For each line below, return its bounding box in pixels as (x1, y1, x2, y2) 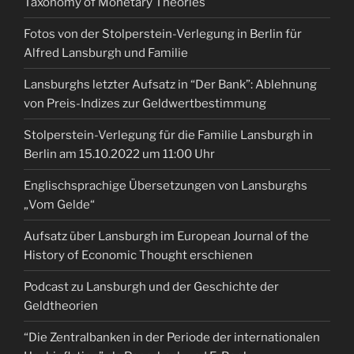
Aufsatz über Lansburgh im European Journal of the (24, 228, 309, 243)
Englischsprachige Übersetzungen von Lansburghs (24, 178, 307, 193)
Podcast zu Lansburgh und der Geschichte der (24, 279, 279, 294)
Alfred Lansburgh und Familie (24, 45, 188, 60)
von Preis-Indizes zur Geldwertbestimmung (24, 96, 266, 111)
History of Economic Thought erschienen (24, 247, 253, 262)
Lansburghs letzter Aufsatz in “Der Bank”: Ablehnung (24, 77, 317, 92)
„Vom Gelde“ (24, 197, 95, 212)
